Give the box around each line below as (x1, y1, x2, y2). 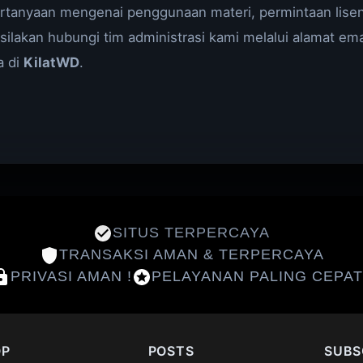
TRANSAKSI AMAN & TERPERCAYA (58, 246, 324, 263)
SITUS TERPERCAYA (113, 224, 270, 241)
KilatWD (23, 54, 79, 70)
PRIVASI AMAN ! (10, 268, 132, 284)
